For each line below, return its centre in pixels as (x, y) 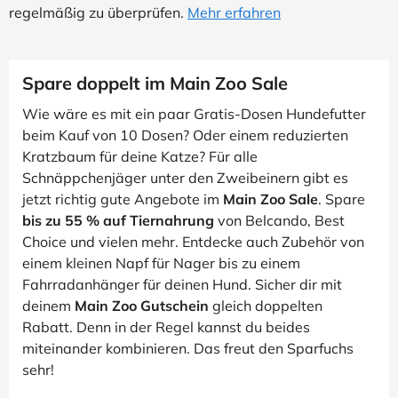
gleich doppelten (266, 306)
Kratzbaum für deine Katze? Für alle (140, 156)
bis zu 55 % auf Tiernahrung (118, 220)
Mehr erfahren (234, 12)
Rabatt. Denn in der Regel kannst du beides (166, 327)
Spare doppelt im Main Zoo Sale (155, 83)
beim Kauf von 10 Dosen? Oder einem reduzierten (185, 135)
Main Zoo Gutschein (142, 306)
